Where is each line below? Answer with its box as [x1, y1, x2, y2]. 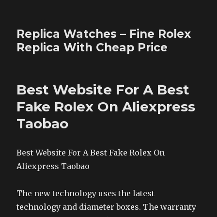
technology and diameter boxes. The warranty [16, 202, 197, 212]
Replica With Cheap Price [16, 41, 168, 54]
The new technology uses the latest [16, 188, 155, 198]
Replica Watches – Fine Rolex [16, 27, 191, 41]
